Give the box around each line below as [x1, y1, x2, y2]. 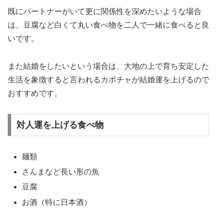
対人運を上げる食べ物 [16, 120, 104, 130]
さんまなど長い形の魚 [22, 168, 100, 176]
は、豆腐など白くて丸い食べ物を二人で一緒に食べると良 [8, 20, 209, 29]
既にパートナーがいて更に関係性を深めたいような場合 [8, 7, 201, 15]
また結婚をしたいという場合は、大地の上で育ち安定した [8, 62, 209, 70]
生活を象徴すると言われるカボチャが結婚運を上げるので [8, 75, 209, 84]
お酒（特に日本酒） [22, 198, 92, 206]
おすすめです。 [8, 89, 62, 97]
